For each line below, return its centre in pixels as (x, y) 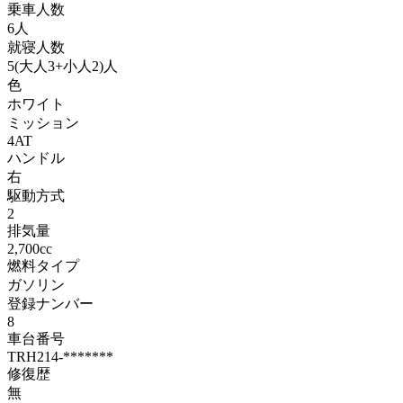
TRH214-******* (60, 356)
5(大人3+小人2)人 (63, 66)
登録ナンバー (50, 303)
